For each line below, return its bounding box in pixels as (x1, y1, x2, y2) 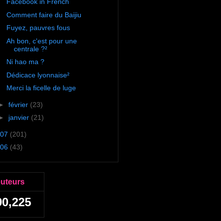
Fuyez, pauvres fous (6, 24, 70, 32)
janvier (8, 113, 31, 122)
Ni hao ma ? (6, 58, 44, 66)
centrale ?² (13, 44, 47, 53)
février (8, 100, 30, 109)
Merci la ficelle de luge (6, 84, 76, 92)
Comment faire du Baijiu (6, 10, 81, 19)
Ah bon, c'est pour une (6, 37, 77, 45)
